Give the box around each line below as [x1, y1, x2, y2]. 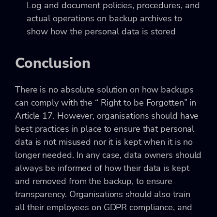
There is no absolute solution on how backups [15, 84, 194, 96]
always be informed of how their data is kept [15, 162, 189, 174]
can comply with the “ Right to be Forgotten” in [15, 97, 197, 109]
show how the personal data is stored [27, 26, 176, 38]
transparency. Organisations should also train [15, 188, 190, 201]
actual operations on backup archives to [27, 13, 182, 25]
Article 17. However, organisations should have [15, 110, 199, 122]
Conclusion [15, 53, 91, 74]
